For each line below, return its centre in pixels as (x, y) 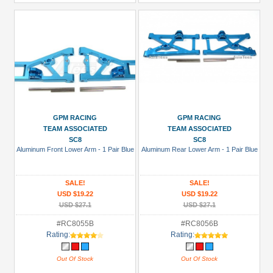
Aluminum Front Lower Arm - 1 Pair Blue (75, 149)
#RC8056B (199, 224)
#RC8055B (75, 224)
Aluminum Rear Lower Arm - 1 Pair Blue (199, 149)
